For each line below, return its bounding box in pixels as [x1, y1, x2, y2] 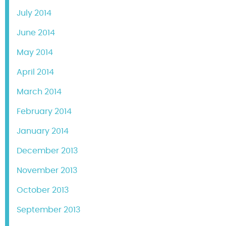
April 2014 [17, 68, 54, 77]
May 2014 [17, 48, 53, 57]
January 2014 [17, 127, 69, 136]
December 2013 [17, 147, 78, 155]
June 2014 [17, 29, 55, 37]
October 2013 [17, 186, 69, 195]
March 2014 [17, 88, 62, 96]
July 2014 [17, 9, 51, 18]
